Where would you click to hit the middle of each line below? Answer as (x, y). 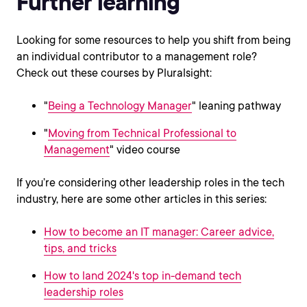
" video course (145, 150)
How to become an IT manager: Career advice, (159, 232)
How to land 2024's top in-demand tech (143, 276)
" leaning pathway (236, 106)
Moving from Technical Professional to (142, 133)
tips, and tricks (80, 248)
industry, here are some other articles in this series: (142, 199)
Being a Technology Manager (120, 106)
